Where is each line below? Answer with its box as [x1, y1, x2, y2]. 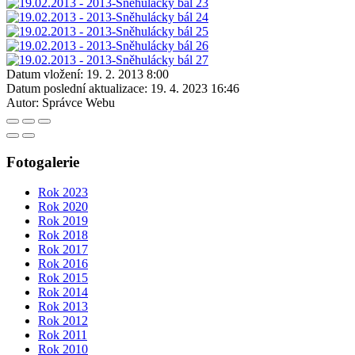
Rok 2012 [38, 314, 88, 328]
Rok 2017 [38, 242, 88, 257]
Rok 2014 [38, 285, 88, 300]
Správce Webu [42, 95, 115, 109]
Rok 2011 [38, 328, 87, 342]
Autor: [6, 95, 39, 109]
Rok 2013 [38, 300, 88, 314]
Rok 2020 [38, 200, 88, 214]
